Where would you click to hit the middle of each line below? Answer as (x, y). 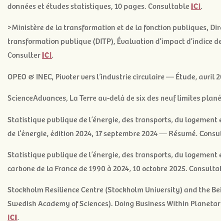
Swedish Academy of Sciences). (61, 203)
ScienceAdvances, (39, 97)
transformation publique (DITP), (62, 41)
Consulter (25, 55)
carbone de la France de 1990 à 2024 (69, 168)
